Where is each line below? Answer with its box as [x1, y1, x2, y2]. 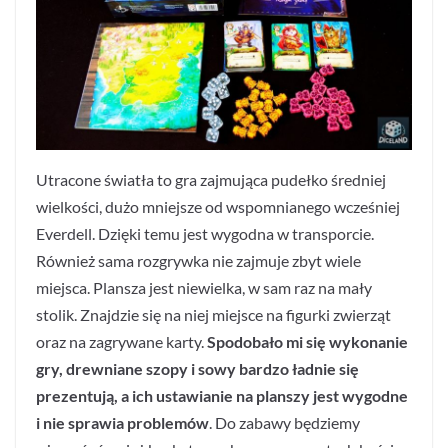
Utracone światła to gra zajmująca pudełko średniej [36, 170, 386, 190]
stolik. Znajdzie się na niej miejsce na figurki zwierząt [36, 305, 391, 325]
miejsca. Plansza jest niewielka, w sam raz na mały [36, 278, 372, 298]
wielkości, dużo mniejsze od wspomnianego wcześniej [36, 197, 400, 217]
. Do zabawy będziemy [209, 413, 360, 433]
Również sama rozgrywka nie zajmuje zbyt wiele [36, 251, 361, 271]
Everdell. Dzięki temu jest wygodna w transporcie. [36, 224, 374, 244]
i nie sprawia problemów [36, 413, 209, 433]
